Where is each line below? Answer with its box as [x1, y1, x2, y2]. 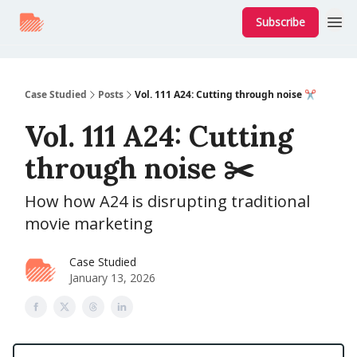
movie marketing [25, 213, 153, 234]
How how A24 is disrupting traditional [25, 190, 310, 212]
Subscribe [256, 14, 305, 29]
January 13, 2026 [69, 270, 155, 285]
